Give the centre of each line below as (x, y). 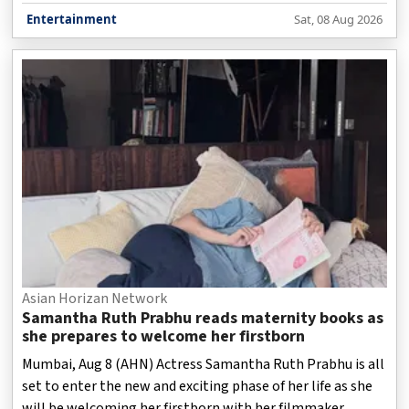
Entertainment (71, 20)
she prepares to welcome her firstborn (163, 337)
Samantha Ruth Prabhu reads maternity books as (202, 319)
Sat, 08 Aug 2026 (339, 20)
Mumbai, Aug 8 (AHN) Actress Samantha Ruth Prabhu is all (203, 365)
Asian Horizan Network (94, 299)
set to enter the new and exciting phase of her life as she (197, 387)
